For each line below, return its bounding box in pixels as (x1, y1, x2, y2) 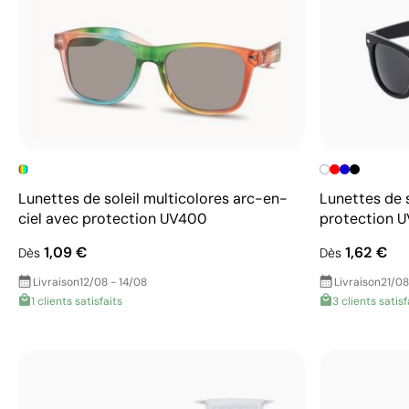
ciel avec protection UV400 (18, 208, 207, 228)
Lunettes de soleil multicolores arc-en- (18, 188, 288, 208)
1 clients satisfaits (31, 293, 122, 309)
